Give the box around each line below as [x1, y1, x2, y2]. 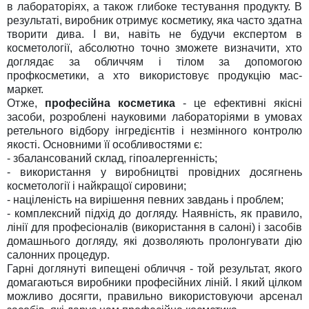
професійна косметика [45, 97, 175, 109]
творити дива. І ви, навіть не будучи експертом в [7, 28, 302, 40]
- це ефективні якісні [175, 97, 302, 109]
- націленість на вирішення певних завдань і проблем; [7, 193, 283, 206]
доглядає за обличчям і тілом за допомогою [7, 55, 302, 68]
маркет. [7, 83, 43, 95]
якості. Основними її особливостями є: [7, 138, 202, 150]
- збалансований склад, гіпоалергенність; [7, 152, 217, 164]
